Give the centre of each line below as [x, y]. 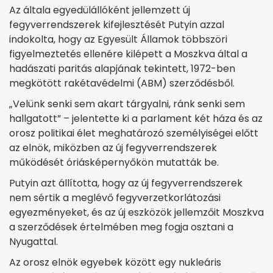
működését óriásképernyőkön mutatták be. [114, 162]
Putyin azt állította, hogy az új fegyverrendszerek [126, 183]
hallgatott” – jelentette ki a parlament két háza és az [136, 119]
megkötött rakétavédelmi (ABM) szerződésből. [122, 83]
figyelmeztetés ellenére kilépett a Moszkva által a [128, 54]
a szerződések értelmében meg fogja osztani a [121, 227]
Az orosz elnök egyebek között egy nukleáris [115, 262]
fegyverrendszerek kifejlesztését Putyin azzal [117, 25]
